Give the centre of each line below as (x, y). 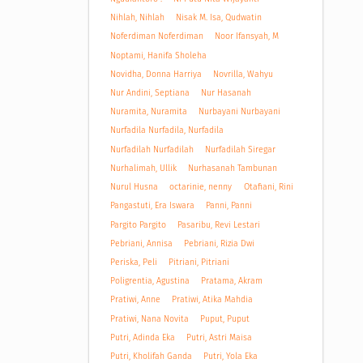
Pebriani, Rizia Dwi (220, 243)
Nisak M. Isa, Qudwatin (219, 18)
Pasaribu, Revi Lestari (219, 224)
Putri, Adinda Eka (142, 337)
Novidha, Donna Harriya (156, 74)
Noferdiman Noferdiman (156, 36)
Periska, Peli (133, 263)
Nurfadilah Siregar (241, 149)
